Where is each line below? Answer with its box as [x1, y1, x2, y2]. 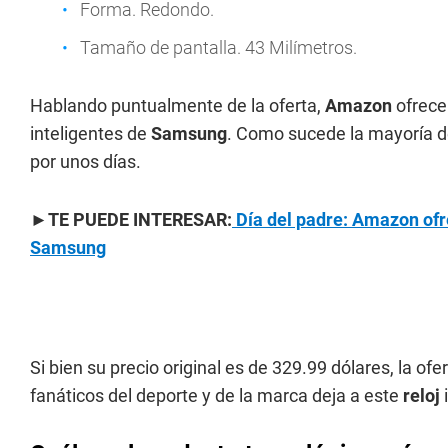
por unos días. [30, 151, 141, 172]
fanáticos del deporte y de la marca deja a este [30, 385, 403, 406]
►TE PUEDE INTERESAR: [30, 209, 232, 230]
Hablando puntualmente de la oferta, [30, 95, 325, 116]
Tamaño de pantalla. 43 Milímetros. [80, 37, 357, 58]
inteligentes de [30, 123, 151, 144]
